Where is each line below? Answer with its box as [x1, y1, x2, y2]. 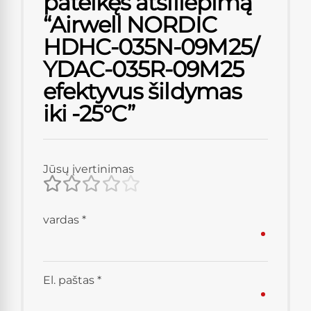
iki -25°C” [43, 99, 135, 127]
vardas [43, 212, 82, 226]
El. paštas [43, 273, 97, 287]
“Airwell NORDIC [43, 10, 217, 38]
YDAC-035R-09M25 [43, 55, 244, 83]
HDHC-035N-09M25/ [43, 33, 259, 60]
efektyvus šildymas [43, 77, 242, 105]
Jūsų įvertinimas [43, 162, 134, 176]
